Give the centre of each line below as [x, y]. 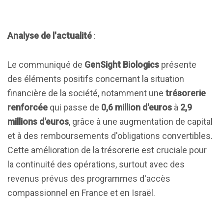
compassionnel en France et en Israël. [81, 193]
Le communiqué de [46, 65]
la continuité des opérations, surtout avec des [96, 164]
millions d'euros [38, 122]
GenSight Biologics [122, 65]
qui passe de [74, 107]
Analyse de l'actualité [50, 36]
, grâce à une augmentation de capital [141, 122]
